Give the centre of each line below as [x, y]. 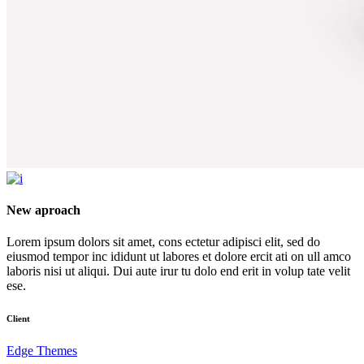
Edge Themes [42, 351]
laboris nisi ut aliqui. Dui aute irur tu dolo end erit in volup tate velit [178, 271]
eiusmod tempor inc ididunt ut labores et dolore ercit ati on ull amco [179, 257]
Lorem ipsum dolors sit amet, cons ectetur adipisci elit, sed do [163, 242]
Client [18, 319]
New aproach [43, 210]
